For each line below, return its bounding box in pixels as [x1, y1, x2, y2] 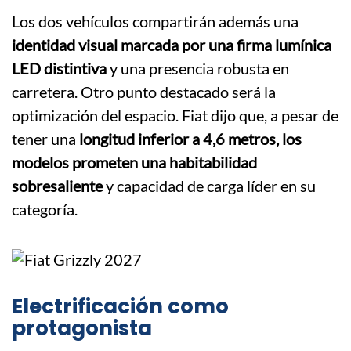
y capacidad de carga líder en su [103, 175, 316, 195]
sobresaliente [12, 175, 103, 195]
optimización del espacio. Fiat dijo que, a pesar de [12, 105, 338, 125]
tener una [12, 128, 79, 148]
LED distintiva [12, 58, 107, 78]
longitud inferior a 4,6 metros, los [79, 128, 302, 148]
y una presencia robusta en [107, 58, 289, 78]
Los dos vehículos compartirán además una [12, 11, 299, 31]
